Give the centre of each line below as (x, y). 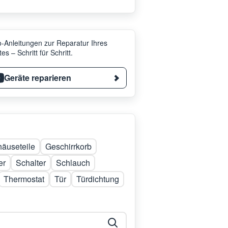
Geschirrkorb (68, 146)
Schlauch (73, 163)
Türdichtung (98, 179)
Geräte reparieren (38, 78)
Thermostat (24, 179)
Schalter (31, 163)
